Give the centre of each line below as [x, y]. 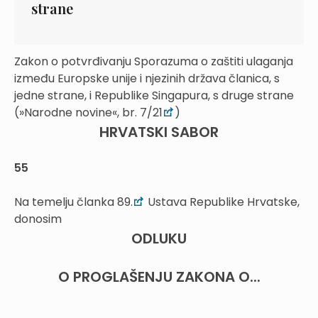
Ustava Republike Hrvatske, [222, 202]
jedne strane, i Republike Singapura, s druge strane [154, 95]
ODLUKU [159, 238]
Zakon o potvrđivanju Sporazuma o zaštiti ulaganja [154, 61]
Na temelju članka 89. [73, 202]
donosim [38, 219]
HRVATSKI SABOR [159, 132]
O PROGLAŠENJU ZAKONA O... [159, 277]
